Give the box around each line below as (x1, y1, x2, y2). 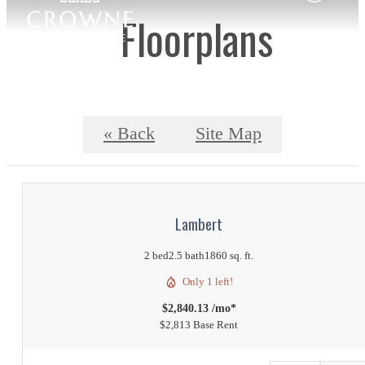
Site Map (196, 124, 262, 144)
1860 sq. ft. (204, 249, 253, 262)
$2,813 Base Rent (160, 319, 238, 332)
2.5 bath (169, 249, 204, 262)
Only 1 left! (182, 275, 233, 288)
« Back (103, 124, 155, 144)
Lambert (175, 212, 222, 235)
